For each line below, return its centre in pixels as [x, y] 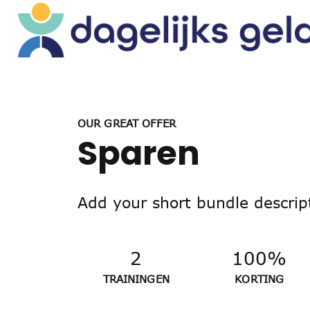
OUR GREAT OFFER [127, 123]
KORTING [259, 279]
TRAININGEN [136, 279]
